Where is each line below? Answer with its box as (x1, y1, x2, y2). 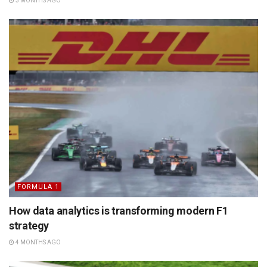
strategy (9, 219, 49, 232)
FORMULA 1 (17, 183, 59, 191)
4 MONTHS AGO (14, 239, 61, 246)
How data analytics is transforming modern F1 (9, 204, 228, 218)
